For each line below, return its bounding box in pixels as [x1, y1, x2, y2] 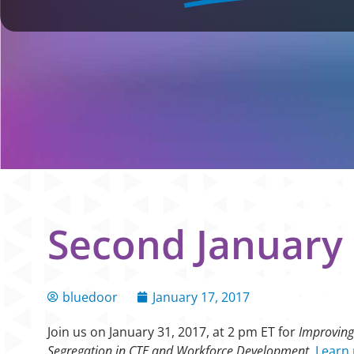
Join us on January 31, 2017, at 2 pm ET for [47, 323, 299, 341]
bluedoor [62, 288, 118, 307]
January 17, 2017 [153, 288, 250, 307]
